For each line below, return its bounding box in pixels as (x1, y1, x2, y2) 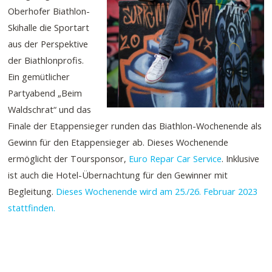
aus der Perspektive (8, 38, 89, 50)
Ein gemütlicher (8, 70, 70, 83)
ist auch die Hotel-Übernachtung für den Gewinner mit (8, 169, 228, 182)
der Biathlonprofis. (8, 54, 84, 67)
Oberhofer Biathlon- (8, 5, 90, 18)
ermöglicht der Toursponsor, (8, 152, 129, 165)
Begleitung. (8, 185, 56, 198)
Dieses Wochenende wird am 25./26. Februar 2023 (56, 185, 258, 198)
